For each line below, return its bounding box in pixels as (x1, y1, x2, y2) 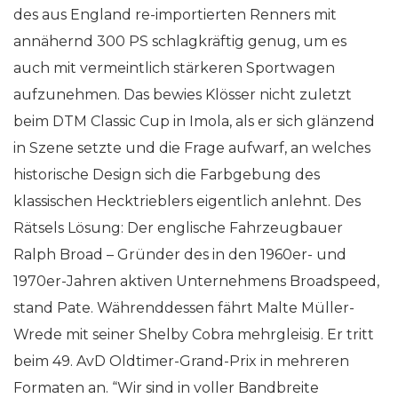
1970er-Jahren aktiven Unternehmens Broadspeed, (13, 272, 379, 290)
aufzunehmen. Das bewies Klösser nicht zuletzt (13, 85, 352, 103)
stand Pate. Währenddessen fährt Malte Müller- (13, 298, 354, 316)
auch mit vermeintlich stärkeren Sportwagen (13, 59, 335, 76)
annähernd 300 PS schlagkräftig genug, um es (13, 32, 346, 50)
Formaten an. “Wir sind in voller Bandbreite (13, 378, 319, 396)
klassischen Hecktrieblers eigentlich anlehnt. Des (13, 192, 361, 210)
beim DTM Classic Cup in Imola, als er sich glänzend (13, 112, 375, 130)
